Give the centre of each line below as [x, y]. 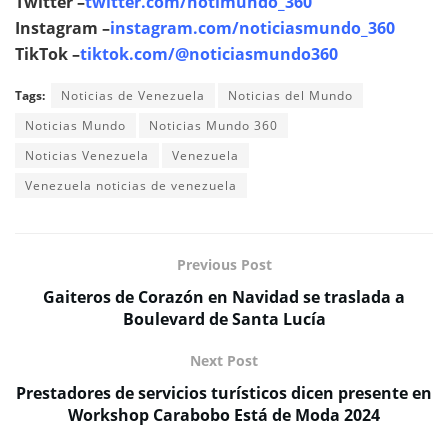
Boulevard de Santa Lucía [224, 318]
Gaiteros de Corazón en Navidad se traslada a [224, 296]
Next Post [224, 360]
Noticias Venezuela [87, 155]
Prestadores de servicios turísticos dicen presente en [224, 392]
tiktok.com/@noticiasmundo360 [209, 53]
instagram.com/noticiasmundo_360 [252, 27]
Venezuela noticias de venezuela [131, 185]
